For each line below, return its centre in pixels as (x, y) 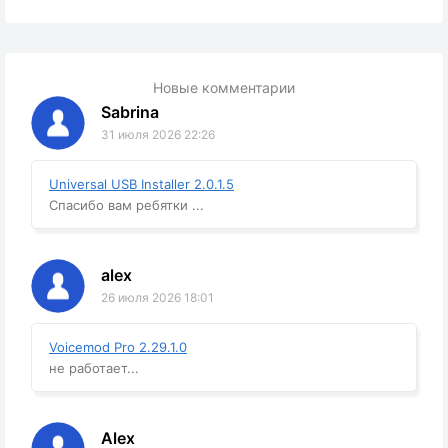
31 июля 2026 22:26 (158, 135)
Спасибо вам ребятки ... (126, 205)
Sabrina (130, 112)
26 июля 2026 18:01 (157, 298)
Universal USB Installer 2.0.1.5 (141, 184)
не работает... (94, 368)
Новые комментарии (224, 88)
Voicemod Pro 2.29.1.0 (118, 347)
